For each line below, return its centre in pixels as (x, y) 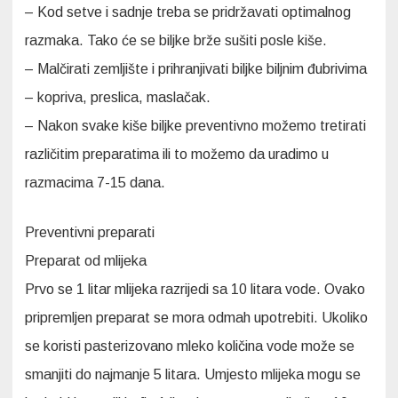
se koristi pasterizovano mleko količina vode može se (190, 346)
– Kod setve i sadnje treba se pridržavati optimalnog (188, 12)
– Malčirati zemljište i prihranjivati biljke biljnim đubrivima (196, 68)
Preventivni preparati (90, 232)
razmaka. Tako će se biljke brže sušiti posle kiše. (176, 40)
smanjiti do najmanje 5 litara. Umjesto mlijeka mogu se (193, 374)
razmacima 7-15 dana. (95, 182)
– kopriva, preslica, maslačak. (118, 97)
